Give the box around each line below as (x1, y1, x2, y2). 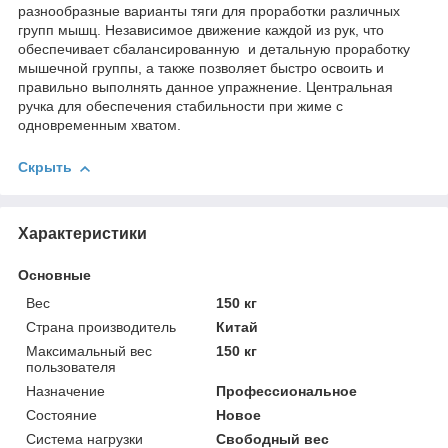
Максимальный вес (26, 342, 152, 359)
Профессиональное (216, 382, 358, 399)
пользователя (26, 358, 116, 375)
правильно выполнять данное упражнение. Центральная (18, 79, 393, 96)
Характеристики (18, 224, 147, 242)
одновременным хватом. (18, 117, 181, 134)
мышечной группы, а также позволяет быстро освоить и (18, 60, 384, 77)
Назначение (26, 382, 105, 399)
